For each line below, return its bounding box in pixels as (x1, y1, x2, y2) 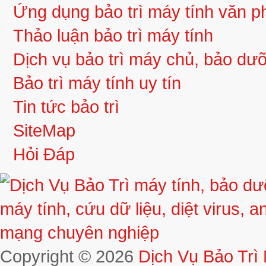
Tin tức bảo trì (13, 97, 119, 117)
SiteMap (13, 121, 75, 141)
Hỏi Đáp (13, 144, 75, 164)
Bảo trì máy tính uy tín (13, 73, 181, 93)
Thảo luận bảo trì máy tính (13, 26, 213, 46)
